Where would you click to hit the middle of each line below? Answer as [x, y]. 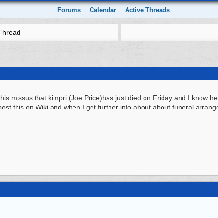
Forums [69, 10]
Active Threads [148, 10]
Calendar [103, 10]
